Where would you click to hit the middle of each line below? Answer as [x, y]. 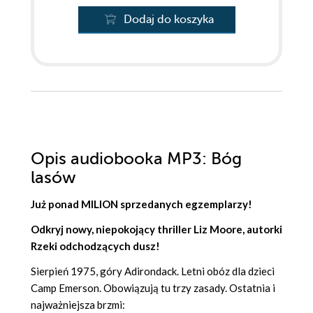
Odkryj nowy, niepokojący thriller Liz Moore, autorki [156, 229]
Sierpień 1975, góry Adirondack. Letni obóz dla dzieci [153, 271]
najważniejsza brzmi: [78, 304]
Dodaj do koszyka [168, 19]
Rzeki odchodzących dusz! [95, 246]
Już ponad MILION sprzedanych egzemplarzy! [141, 204]
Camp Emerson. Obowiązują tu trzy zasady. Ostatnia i [153, 287]
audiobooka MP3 [136, 159]
